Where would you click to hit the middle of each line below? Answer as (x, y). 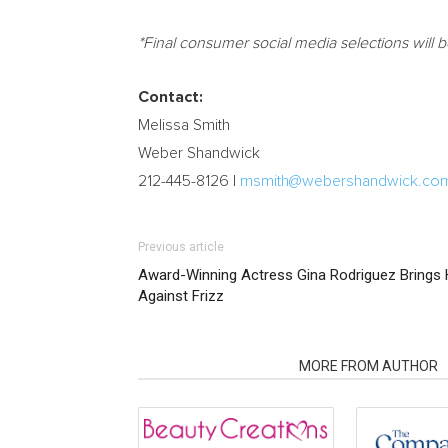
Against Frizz (181, 296)
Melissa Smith (184, 125)
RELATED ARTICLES (212, 366)
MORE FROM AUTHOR (368, 366)
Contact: (170, 97)
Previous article (181, 247)
